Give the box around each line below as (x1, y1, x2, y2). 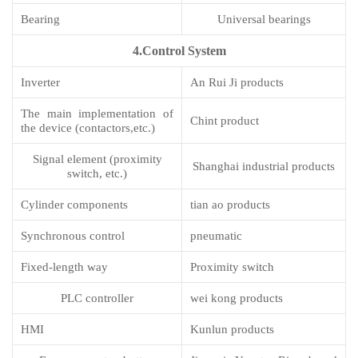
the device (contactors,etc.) (21, 121, 155, 135)
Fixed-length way (21, 261, 108, 274)
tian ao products (190, 198, 270, 212)
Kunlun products (190, 323, 274, 336)
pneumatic (190, 229, 242, 243)
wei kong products (190, 292, 283, 305)
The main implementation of (21, 107, 173, 121)
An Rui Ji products (190, 76, 284, 89)
